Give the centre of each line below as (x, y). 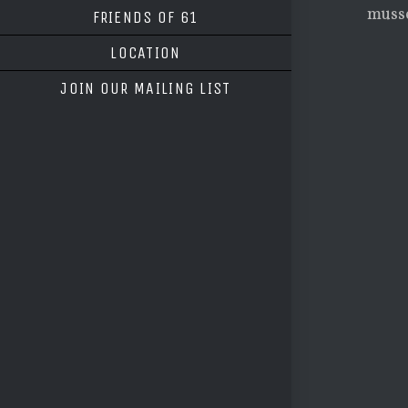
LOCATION (146, 53)
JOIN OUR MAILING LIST (146, 88)
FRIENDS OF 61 (146, 17)
